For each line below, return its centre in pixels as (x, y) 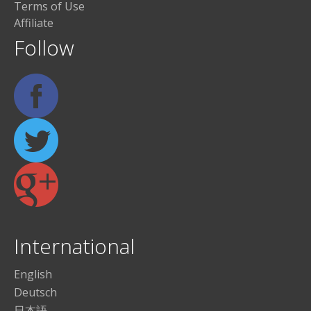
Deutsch (35, 292)
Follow (44, 48)
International (74, 246)
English (33, 274)
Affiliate (34, 23)
